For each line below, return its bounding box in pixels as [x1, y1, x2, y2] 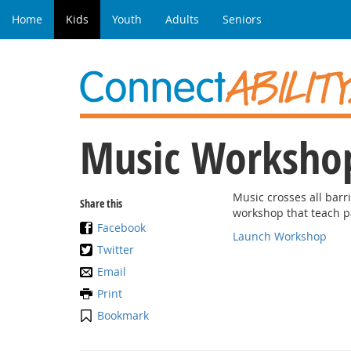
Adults [165, 12, 199, 27]
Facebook [97, 220, 146, 235]
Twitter [97, 242, 134, 257]
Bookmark [97, 308, 149, 323]
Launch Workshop [233, 229, 327, 244]
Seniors [223, 12, 262, 27]
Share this [80, 196, 122, 211]
